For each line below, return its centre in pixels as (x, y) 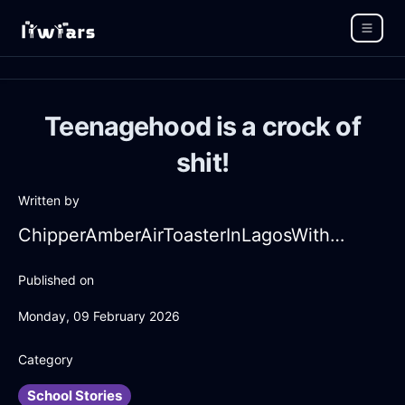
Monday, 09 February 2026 (99, 316)
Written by (49, 201)
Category (46, 360)
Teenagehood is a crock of (202, 127)
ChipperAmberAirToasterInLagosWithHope (337, 235)
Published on (56, 280)
